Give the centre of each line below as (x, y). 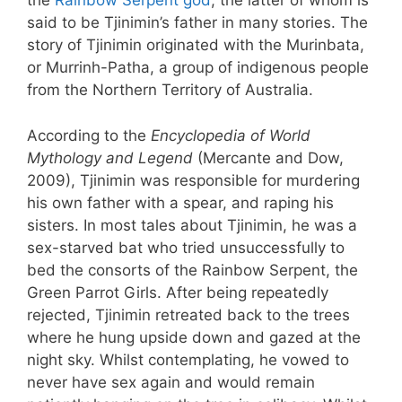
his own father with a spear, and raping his (180, 202)
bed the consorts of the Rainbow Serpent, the (192, 270)
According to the (87, 135)
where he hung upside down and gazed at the (194, 337)
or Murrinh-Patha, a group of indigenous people (198, 68)
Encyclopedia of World (228, 135)
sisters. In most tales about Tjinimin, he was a (192, 225)
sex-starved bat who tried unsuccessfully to (186, 247)
